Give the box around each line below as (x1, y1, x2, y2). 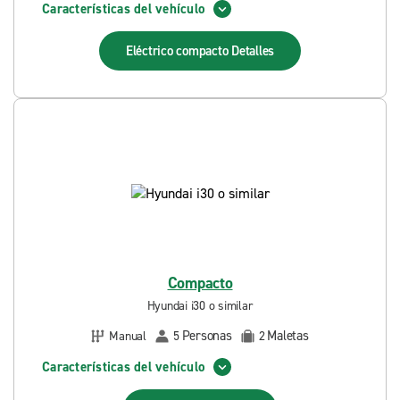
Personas (181, 327, 232, 345)
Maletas (267, 327, 309, 345)
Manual (109, 327, 146, 345)
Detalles (231, 42, 275, 60)
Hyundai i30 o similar (146, 297, 254, 314)
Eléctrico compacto (125, 42, 232, 60)
